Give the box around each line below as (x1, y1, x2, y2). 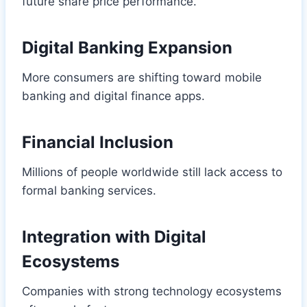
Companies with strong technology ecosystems (22, 284, 282, 298)
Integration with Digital (22, 226, 206, 247)
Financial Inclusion (22, 132, 173, 152)
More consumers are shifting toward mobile (22, 70, 262, 84)
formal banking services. (22, 183, 156, 197)
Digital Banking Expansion (22, 37, 232, 58)
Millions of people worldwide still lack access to (22, 164, 282, 179)
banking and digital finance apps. (22, 88, 205, 103)
